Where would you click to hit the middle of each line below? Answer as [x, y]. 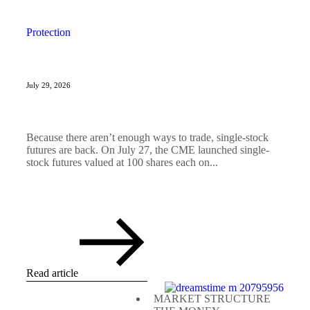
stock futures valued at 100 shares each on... [122, 163]
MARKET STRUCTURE [212, 299]
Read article [52, 273]
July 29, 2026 [48, 85]
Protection [48, 33]
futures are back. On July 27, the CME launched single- [148, 150]
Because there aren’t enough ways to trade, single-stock [147, 138]
